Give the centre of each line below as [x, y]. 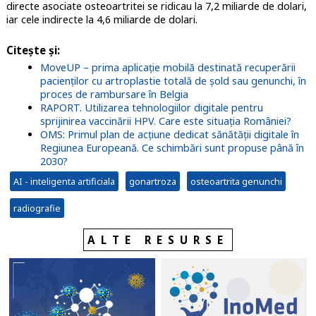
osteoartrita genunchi [236, 182]
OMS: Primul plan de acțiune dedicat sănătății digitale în [169, 135]
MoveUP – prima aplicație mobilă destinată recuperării [168, 68]
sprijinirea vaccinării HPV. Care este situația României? [165, 121]
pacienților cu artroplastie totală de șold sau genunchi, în [173, 81]
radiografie [37, 208]
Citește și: [33, 50]
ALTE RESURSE [158, 240]
